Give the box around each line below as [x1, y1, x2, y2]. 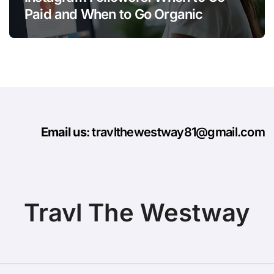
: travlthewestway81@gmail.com [86, 124, 265, 139]
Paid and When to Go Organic [24, 6, 203, 22]
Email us [40, 124, 86, 139]
